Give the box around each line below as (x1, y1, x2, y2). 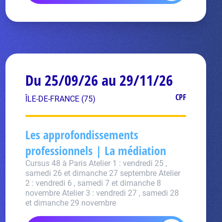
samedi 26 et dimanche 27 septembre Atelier (25, 168, 180, 178)
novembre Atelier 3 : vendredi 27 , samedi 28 (25, 188, 179, 198)
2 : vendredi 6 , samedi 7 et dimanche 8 (25, 178, 161, 188)
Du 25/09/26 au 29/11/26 (25, 70, 173, 90)
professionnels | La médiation (25, 142, 166, 159)
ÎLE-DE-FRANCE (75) (25, 94, 96, 104)
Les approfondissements (25, 126, 138, 143)
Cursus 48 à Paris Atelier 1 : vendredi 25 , (25, 159, 167, 168)
